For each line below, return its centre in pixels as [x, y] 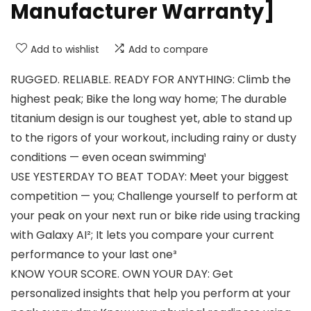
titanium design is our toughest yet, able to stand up [151, 119]
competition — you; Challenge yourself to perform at [154, 196]
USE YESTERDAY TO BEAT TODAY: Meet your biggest [150, 177]
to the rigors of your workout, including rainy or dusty [153, 138]
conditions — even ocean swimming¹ [108, 158]
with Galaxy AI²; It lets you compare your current [142, 235]
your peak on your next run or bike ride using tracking [155, 216]
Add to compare [168, 50]
